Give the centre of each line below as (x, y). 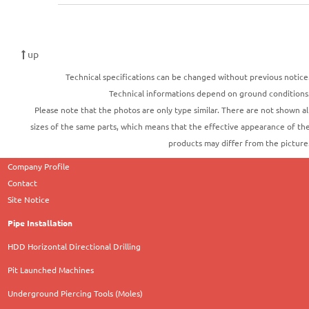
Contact (23, 183)
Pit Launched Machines (51, 270)
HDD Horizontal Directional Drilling (74, 247)
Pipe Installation (40, 223)
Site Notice (29, 200)
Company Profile (39, 167)
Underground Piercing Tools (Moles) (76, 293)
